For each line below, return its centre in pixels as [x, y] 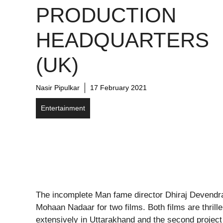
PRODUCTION [106, 15]
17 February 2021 [118, 88]
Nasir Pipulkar [58, 88]
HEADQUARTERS [122, 40]
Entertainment [63, 108]
